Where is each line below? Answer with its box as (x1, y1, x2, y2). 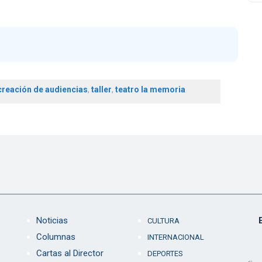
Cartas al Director (36, 248, 104, 259)
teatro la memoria (115, 85, 185, 95)
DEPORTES (147, 249, 183, 258)
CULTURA (147, 216, 180, 226)
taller (91, 85, 112, 95)
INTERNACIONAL (147, 233, 204, 242)
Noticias (36, 215, 68, 226)
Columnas (36, 232, 75, 243)
